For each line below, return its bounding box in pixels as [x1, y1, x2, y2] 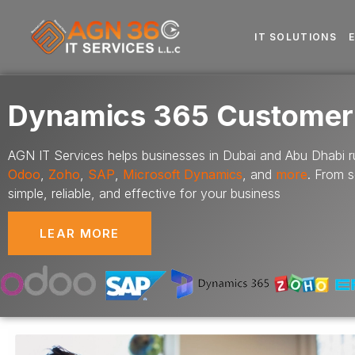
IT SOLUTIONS [254, 31, 337, 43]
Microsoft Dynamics [123, 166, 242, 182]
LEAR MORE [40, 226, 120, 242]
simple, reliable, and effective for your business [8, 185, 281, 201]
